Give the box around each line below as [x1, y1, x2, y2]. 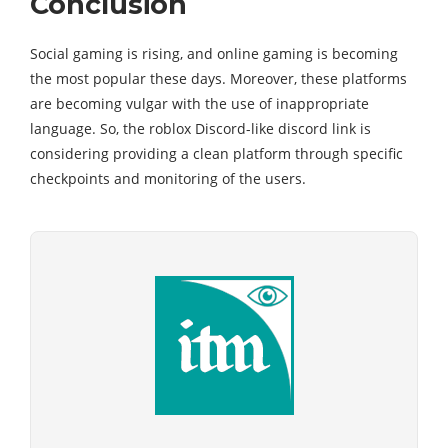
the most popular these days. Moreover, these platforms [30, 69, 407, 88]
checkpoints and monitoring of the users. [30, 169, 306, 188]
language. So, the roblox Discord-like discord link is [30, 119, 371, 138]
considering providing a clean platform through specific [30, 144, 403, 163]
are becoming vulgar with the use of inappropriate [30, 94, 369, 113]
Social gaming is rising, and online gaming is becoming [30, 44, 398, 63]
